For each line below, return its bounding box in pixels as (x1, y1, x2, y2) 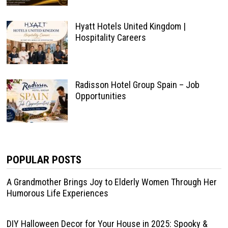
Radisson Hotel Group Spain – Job (75, 79, 199, 90)
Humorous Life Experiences (6, 188, 108, 198)
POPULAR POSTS (6, 154, 81, 166)
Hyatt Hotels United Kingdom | (75, 21, 186, 32)
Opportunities (75, 91, 126, 101)
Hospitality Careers (75, 32, 146, 43)
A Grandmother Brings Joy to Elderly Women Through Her (6, 177, 217, 187)
